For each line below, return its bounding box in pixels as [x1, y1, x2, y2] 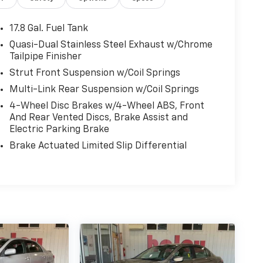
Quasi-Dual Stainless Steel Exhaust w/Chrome [9, 40, 213, 50]
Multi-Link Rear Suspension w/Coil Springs [9, 85, 199, 95]
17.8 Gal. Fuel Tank [9, 23, 88, 33]
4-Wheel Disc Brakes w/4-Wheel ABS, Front [9, 101, 204, 111]
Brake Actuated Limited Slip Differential [9, 141, 187, 151]
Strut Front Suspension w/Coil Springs [9, 68, 180, 78]
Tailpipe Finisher [9, 52, 82, 62]
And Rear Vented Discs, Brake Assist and [9, 113, 188, 123]
